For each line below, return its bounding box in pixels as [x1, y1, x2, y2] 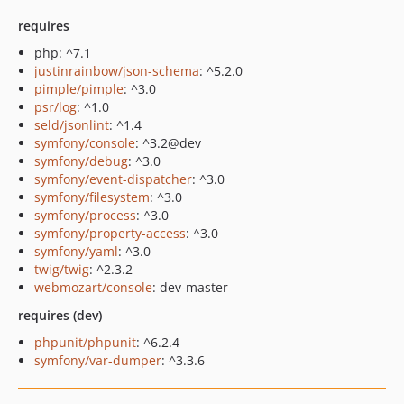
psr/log [34, 98, 77, 115]
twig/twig [34, 261, 89, 278]
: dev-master [152, 279, 228, 296]
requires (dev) [18, 307, 102, 324]
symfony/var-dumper [34, 352, 161, 369]
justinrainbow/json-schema [34, 62, 199, 79]
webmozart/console [34, 279, 152, 296]
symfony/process [34, 207, 136, 224]
